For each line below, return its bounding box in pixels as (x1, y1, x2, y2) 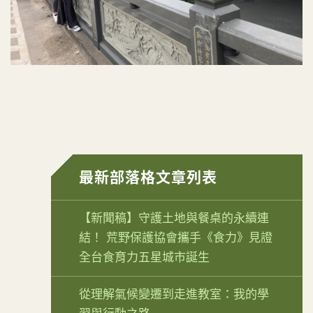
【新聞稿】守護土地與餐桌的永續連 (79, 212, 269, 226)
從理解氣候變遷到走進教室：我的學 (79, 288, 269, 302)
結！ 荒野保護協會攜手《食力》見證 (79, 231, 272, 245)
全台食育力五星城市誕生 (79, 251, 210, 265)
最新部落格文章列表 (79, 169, 217, 186)
